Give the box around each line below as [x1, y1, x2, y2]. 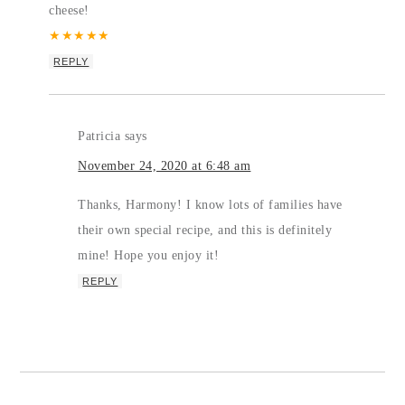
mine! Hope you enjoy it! [78, 248, 220, 262]
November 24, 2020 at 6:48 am [78, 158, 251, 173]
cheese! [49, 3, 89, 17]
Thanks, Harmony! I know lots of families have [78, 197, 343, 212]
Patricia [78, 128, 121, 143]
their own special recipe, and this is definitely [78, 222, 333, 237]
